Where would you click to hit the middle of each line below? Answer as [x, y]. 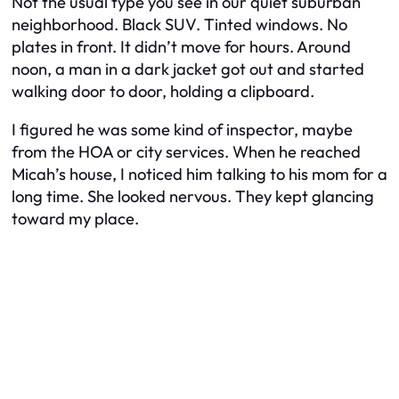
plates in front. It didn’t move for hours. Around [181, 46]
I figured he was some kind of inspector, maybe [182, 130]
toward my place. [75, 219]
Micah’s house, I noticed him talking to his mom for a [199, 175]
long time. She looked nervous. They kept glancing [193, 197]
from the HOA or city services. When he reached [186, 152]
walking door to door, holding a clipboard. [163, 91]
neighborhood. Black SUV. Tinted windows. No [179, 24]
